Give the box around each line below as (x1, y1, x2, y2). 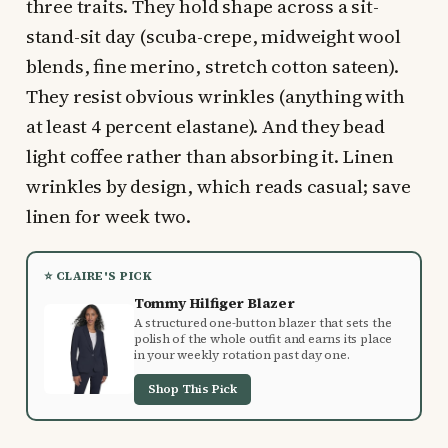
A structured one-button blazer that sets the (133, 314, 392, 331)
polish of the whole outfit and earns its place (133, 330, 393, 347)
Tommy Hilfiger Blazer (133, 292, 295, 313)
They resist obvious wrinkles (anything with (25, 82, 405, 109)
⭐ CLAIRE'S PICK (43, 267, 153, 284)
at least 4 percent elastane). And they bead (25, 112, 385, 139)
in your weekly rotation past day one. (133, 346, 350, 363)
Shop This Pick (147, 380, 238, 397)
